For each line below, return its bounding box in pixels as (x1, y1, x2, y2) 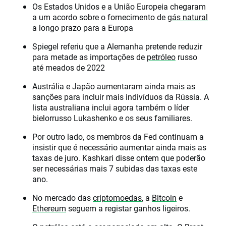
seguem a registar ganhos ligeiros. (66, 203, 190, 214)
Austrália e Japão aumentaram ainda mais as (32, 81, 195, 92)
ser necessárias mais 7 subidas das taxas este (32, 163, 197, 174)
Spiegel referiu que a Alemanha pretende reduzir (32, 41, 202, 52)
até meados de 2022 (32, 62, 105, 73)
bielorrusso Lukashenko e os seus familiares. (32, 112, 192, 124)
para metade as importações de (32, 51, 147, 63)
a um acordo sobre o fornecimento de (32, 12, 167, 23)
